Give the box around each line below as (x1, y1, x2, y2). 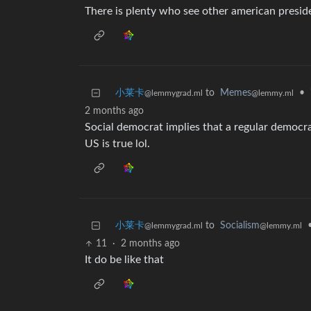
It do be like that (85, 254, 164, 266)
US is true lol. (85, 138, 150, 150)
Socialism (220, 221, 260, 231)
